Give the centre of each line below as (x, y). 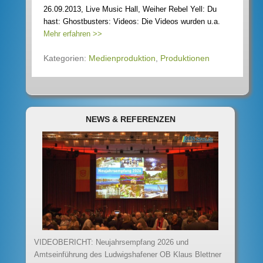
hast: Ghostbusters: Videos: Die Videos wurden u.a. (132, 21)
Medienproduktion (122, 58)
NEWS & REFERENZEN (130, 119)
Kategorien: (66, 58)
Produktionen (185, 58)
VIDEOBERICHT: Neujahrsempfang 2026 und (112, 242)
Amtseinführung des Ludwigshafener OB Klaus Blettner (128, 255)
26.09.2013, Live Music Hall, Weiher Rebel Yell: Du (130, 9)
